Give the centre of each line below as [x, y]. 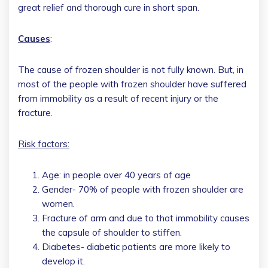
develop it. [63, 261]
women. [58, 203]
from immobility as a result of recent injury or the [118, 98]
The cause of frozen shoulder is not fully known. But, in [131, 69]
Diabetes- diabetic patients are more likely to [136, 246]
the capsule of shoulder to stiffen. [112, 232]
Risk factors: [44, 144]
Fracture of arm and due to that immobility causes [146, 218]
